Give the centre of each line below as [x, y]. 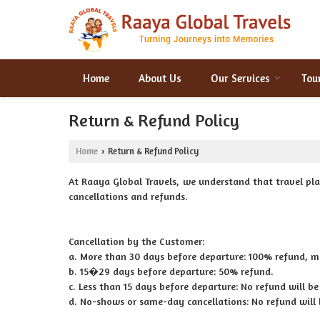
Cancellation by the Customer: [136, 241]
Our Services [240, 78]
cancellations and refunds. [128, 196]
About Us [160, 78]
